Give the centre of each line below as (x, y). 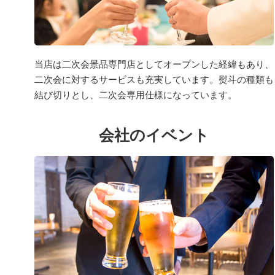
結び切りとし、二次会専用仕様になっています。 (136, 95)
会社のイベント (154, 135)
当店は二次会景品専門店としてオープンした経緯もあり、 (154, 64)
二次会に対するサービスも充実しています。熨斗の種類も (154, 79)
